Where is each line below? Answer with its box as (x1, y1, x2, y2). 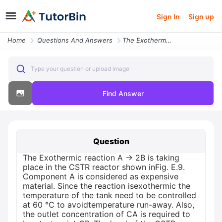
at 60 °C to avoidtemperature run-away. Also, (23, 200, 194, 210)
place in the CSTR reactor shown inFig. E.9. (23, 162, 185, 172)
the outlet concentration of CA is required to (23, 209, 190, 219)
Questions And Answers (37, 36, 112, 44)
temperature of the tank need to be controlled (23, 190, 196, 200)
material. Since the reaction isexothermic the (23, 181, 190, 191)
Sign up (188, 12, 214, 21)
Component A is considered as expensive (23, 171, 178, 181)
